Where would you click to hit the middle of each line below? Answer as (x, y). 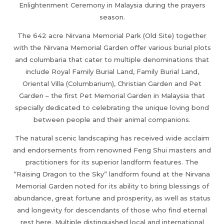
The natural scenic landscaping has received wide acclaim (112, 138)
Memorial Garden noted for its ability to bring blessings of (112, 186)
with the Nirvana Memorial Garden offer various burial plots (112, 47)
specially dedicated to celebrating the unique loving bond (112, 107)
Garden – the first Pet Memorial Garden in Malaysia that (112, 95)
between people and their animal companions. (112, 119)
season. (112, 17)
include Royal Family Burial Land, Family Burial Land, (112, 71)
